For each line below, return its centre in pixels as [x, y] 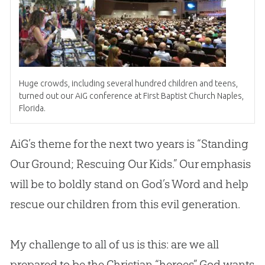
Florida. [32, 109]
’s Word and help [205, 184]
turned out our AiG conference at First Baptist [104, 96]
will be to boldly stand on [75, 184]
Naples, [229, 96]
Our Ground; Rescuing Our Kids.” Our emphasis [130, 164]
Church [202, 96]
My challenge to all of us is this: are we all [114, 245]
